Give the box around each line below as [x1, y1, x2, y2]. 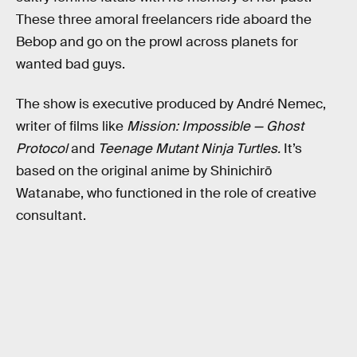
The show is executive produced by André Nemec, [16, 95, 326, 112]
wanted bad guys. [16, 56, 125, 73]
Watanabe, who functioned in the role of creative [16, 184, 316, 202]
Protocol [16, 139, 68, 157]
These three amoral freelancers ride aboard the [16, 11, 312, 29]
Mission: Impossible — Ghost [127, 117, 304, 135]
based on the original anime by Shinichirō [16, 162, 272, 179]
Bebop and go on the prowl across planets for [16, 33, 298, 51]
